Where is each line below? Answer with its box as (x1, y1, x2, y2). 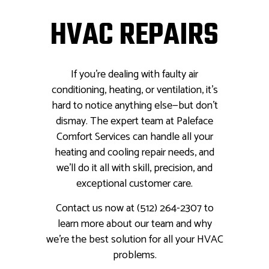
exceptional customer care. (76, 175, 193, 193)
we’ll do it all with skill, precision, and (56, 159, 213, 178)
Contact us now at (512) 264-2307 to (55, 199, 214, 218)
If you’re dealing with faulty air (71, 65, 198, 84)
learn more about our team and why (57, 215, 212, 234)
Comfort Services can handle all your (56, 128, 213, 147)
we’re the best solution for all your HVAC (46, 231, 223, 249)
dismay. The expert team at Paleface (56, 112, 213, 131)
